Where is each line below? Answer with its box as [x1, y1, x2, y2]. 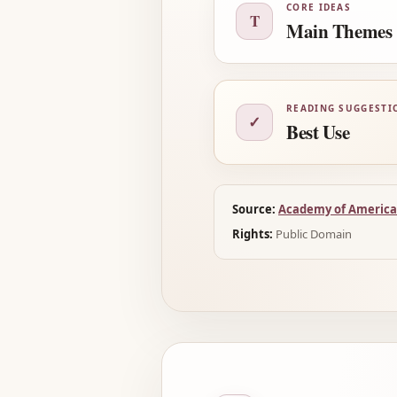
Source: [232, 201, 276, 217]
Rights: [232, 226, 273, 242]
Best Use [286, 119, 350, 145]
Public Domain [273, 226, 352, 242]
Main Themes [286, 18, 393, 44]
